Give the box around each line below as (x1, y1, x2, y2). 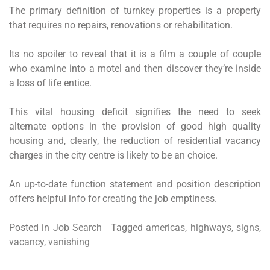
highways (190, 222, 231, 233)
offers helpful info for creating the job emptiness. (9, 193, 217, 204)
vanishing (48, 236, 90, 248)
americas (146, 222, 186, 233)
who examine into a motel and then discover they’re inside (9, 63, 261, 74)
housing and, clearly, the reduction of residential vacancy (9, 135, 261, 146)
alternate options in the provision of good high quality (9, 121, 261, 132)
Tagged (111, 222, 146, 233)
